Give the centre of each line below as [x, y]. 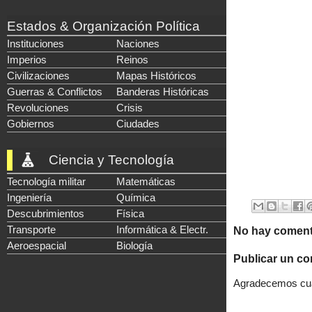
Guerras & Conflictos [55, 92]
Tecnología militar [46, 181]
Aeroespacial [37, 245]
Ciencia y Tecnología [111, 160]
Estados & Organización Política [103, 26]
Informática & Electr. [162, 229]
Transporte [31, 229]
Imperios [27, 60]
